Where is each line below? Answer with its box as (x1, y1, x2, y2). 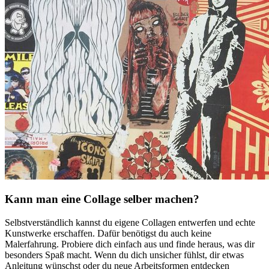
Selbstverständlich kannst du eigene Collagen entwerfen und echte (5, 217, 255, 228)
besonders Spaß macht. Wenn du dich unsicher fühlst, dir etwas (5, 250, 244, 261)
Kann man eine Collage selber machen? (5, 193, 199, 206)
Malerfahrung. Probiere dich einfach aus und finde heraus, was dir (5, 239, 255, 250)
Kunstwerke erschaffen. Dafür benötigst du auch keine (5, 228, 211, 239)
